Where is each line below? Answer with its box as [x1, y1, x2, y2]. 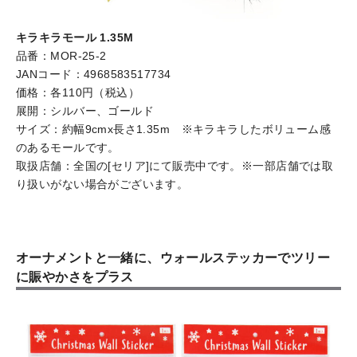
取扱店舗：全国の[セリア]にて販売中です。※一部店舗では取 [16, 159, 334, 173]
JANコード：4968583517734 [16, 68, 171, 81]
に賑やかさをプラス [16, 270, 134, 284]
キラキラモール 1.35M [16, 31, 134, 45]
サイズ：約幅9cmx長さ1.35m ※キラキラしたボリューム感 [16, 123, 331, 136]
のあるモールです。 [16, 141, 120, 155]
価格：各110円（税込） [16, 86, 140, 100]
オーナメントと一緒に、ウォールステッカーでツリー [16, 251, 331, 265]
